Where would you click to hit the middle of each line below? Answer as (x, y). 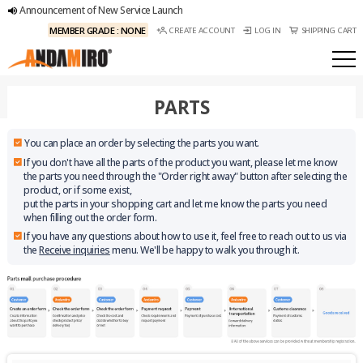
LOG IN (268, 30)
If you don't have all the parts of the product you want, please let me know (181, 162)
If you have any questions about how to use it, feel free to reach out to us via (185, 237)
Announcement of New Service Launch (101, 10)
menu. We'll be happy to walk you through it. (205, 250)
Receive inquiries (75, 250)
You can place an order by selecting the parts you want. (142, 143)
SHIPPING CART (329, 30)
